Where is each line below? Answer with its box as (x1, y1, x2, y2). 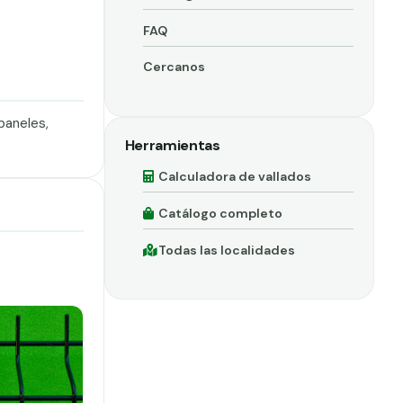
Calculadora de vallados (158, 168, 312, 185)
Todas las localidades (158, 241, 296, 258)
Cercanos (142, 58, 205, 76)
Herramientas (124, 136, 220, 156)
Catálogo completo (158, 205, 283, 222)
